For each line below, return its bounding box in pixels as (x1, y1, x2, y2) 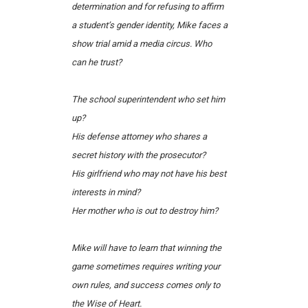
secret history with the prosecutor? (71, 150, 206, 161)
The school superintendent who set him (71, 94, 225, 105)
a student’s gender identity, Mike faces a (71, 20, 228, 31)
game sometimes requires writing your (71, 261, 220, 272)
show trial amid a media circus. (71, 38, 192, 49)
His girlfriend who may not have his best (71, 168, 226, 179)
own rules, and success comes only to (71, 280, 220, 291)
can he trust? (71, 57, 122, 68)
